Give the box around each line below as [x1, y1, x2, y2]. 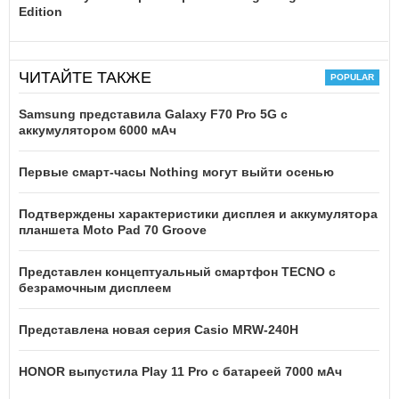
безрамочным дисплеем [19, 280, 171, 295]
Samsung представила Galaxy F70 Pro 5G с [19, 106, 288, 121]
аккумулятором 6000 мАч [19, 122, 176, 137]
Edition [19, 4, 62, 19]
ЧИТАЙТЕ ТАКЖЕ [19, 68, 151, 86]
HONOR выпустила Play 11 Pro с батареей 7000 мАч [19, 363, 342, 379]
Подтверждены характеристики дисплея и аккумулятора [19, 206, 378, 221]
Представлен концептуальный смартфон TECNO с [19, 264, 336, 279]
